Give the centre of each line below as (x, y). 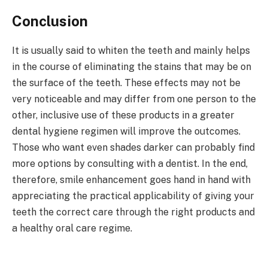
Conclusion (50, 21)
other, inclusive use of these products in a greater (123, 115)
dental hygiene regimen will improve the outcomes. (126, 132)
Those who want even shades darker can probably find (133, 148)
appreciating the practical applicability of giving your (133, 196)
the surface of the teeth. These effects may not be (126, 83)
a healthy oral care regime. (72, 229)
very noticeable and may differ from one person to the (134, 99)
